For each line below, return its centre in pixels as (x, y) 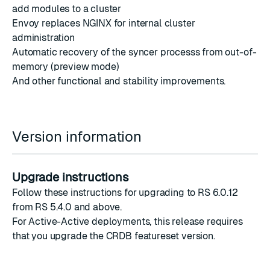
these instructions (83, 193)
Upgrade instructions (72, 177)
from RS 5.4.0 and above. (67, 207)
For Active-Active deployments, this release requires (127, 221)
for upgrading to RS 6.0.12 (180, 193)
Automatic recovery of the (70, 52)
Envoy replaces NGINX (62, 23)
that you (31, 236)
